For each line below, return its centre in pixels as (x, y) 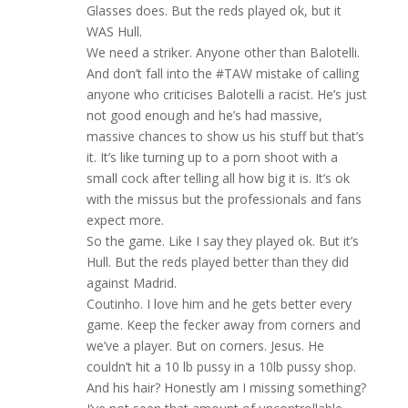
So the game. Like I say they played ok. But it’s (222, 241)
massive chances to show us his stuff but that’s (225, 137)
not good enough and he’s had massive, (204, 116)
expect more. (125, 220)
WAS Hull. (114, 32)
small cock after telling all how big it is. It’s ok (218, 178)
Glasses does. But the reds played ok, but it (214, 11)
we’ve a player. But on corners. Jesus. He (205, 346)
